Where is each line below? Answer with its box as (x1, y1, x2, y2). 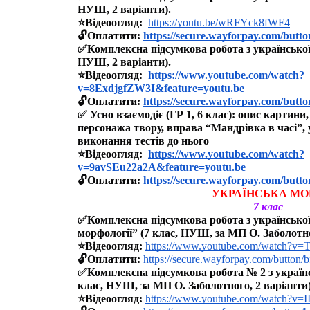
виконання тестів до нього (77, 135, 209, 147)
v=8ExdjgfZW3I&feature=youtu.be (77, 82, 244, 95)
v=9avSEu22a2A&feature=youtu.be (77, 161, 246, 174)
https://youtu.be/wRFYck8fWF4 (148, 17, 290, 29)
